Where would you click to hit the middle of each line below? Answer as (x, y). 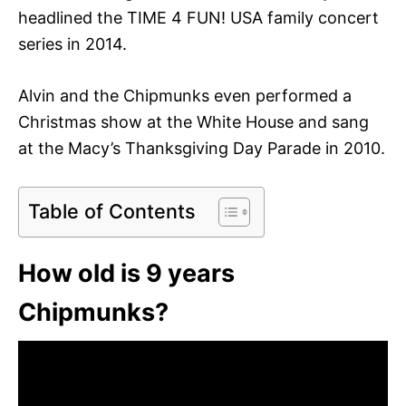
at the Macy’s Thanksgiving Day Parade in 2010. (202, 148)
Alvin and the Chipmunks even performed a (185, 95)
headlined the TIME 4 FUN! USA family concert (198, 17)
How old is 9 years (126, 273)
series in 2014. (72, 43)
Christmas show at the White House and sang (193, 121)
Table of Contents (112, 211)
